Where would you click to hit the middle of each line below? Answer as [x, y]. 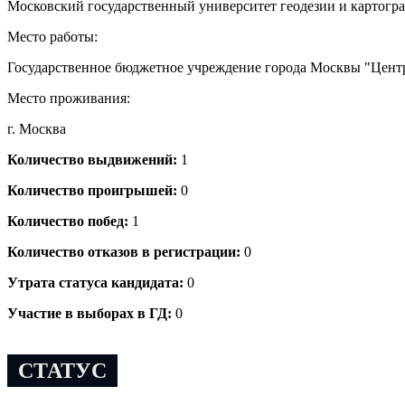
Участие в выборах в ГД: [91, 313]
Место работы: [52, 36]
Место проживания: [69, 98]
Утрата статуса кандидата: [97, 282]
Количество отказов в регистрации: [126, 251]
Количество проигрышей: [94, 190]
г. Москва [37, 128]
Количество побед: [70, 221]
